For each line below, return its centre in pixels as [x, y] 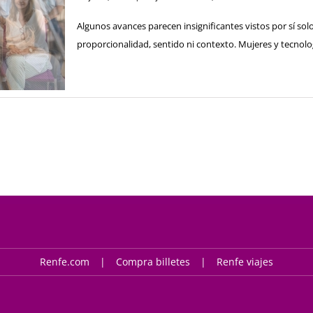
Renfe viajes [245, 262]
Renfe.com [64, 262]
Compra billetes [153, 262]
